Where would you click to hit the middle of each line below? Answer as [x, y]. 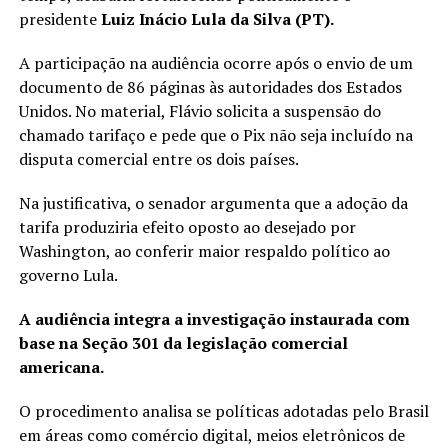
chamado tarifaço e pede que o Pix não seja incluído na [215, 135]
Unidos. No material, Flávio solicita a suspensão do [199, 111]
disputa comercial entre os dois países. [158, 159]
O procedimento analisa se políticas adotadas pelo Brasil [223, 411]
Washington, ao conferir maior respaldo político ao [204, 251]
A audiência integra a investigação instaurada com [214, 319]
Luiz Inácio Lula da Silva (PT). [217, 19]
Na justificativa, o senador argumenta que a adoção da [213, 203]
